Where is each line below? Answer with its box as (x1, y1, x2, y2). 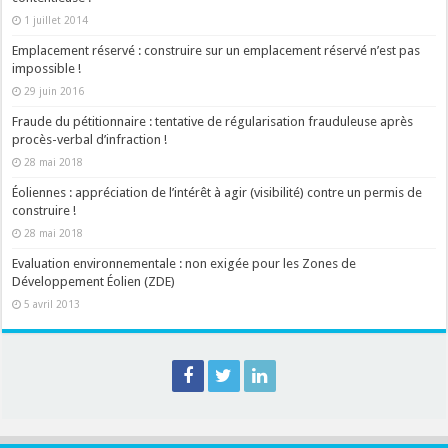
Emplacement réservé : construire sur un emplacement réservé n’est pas (12, 43, 421, 59)
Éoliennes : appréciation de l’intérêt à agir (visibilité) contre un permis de (12, 185, 423, 201)
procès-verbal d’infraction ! (12, 132, 168, 148)
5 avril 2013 (24, 298, 81, 311)
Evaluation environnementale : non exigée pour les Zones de (12, 256, 357, 272)
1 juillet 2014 (24, 14, 89, 27)
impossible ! (12, 61, 82, 77)
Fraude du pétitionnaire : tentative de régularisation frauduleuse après (12, 114, 414, 130)
